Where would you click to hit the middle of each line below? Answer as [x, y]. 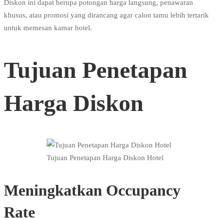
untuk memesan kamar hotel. [48, 27]
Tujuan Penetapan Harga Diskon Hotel [105, 158]
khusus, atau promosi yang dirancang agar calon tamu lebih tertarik [106, 15]
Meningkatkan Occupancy [92, 191]
